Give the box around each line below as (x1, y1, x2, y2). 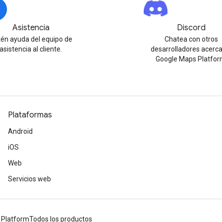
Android (8, 127, 33, 136)
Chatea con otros (165, 35, 218, 44)
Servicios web (8, 175, 51, 183)
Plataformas (8, 110, 52, 120)
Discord (177, 23, 206, 33)
